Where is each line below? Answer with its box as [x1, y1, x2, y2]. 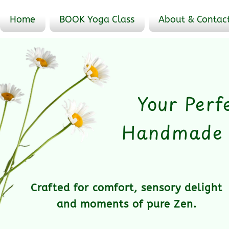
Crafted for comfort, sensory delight [31, 182, 223, 194]
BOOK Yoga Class [59, 14, 135, 25]
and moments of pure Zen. [57, 198, 197, 210]
